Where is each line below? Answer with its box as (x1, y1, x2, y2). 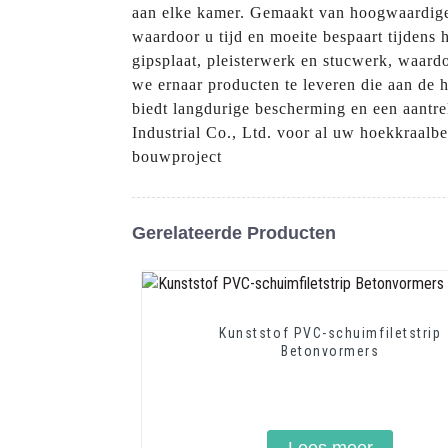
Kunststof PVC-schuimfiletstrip (219, 324, 442, 341)
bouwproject (132, 147, 222, 165)
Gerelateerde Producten (132, 222, 336, 243)
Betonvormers (281, 342, 380, 359)
